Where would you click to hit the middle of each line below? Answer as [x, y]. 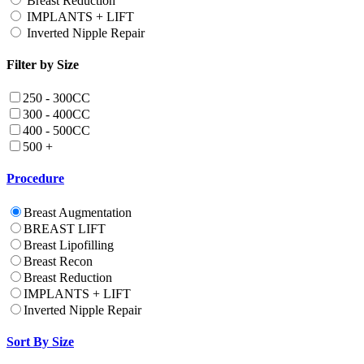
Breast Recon [58, 261]
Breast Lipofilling [69, 245]
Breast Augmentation [78, 212]
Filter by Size [43, 64]
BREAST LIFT [65, 228]
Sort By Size [40, 342]
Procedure [35, 179]
